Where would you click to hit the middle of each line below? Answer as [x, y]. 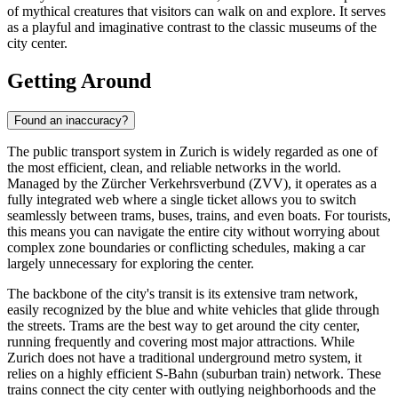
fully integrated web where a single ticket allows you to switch [182, 200]
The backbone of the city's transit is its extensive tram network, [183, 294]
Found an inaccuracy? [71, 121]
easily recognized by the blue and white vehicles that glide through [193, 310]
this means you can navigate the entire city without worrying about [193, 232]
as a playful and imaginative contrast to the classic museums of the [192, 28]
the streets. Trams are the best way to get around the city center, [183, 326]
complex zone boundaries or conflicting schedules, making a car [186, 248]
